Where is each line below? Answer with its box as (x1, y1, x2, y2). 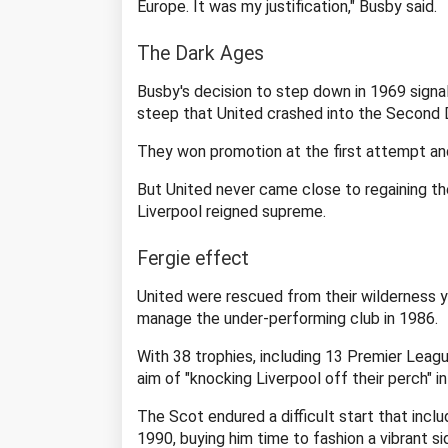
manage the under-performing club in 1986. (137, 308, 438, 328)
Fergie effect (137, 246, 249, 270)
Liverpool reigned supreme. (137, 201, 326, 221)
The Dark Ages (137, 41, 264, 65)
